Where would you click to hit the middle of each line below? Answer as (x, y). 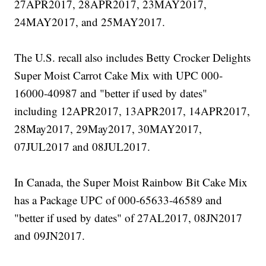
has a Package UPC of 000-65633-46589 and (118, 200)
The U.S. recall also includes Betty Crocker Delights (133, 58)
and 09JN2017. (50, 236)
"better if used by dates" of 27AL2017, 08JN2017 (129, 218)
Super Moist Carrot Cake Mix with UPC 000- (119, 75)
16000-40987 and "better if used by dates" (111, 93)
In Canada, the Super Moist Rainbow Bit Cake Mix (131, 182)
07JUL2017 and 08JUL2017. (83, 147)
